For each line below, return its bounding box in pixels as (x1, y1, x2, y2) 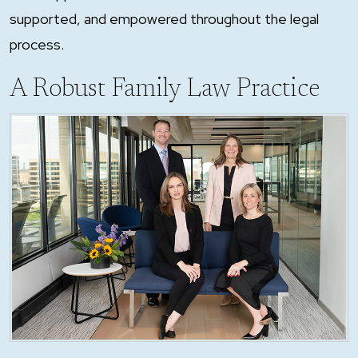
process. (10, 35, 67, 54)
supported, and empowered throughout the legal (10, 10, 319, 28)
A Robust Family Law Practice (10, 77, 320, 102)
